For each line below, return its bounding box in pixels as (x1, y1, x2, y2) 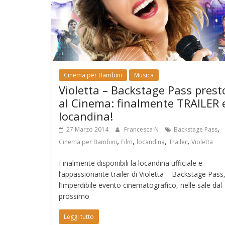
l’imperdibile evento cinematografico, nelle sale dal (59, 180, 222, 190)
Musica (134, 70, 154, 79)
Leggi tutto (64, 212, 94, 221)
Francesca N (124, 125, 160, 134)
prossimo (59, 191, 89, 201)
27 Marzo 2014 (66, 125, 108, 134)
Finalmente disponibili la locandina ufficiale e (59, 158, 202, 168)
